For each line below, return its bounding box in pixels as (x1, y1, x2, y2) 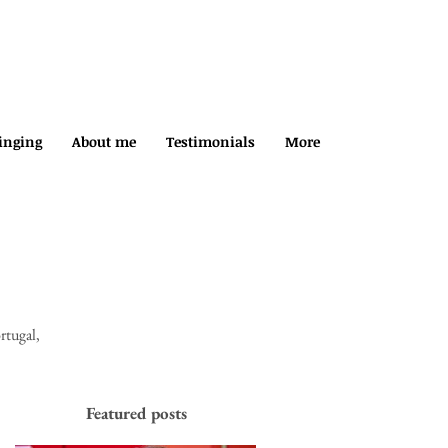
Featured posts (85, 402, 187, 424)
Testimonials (166, 132, 255, 151)
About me (72, 132, 136, 151)
